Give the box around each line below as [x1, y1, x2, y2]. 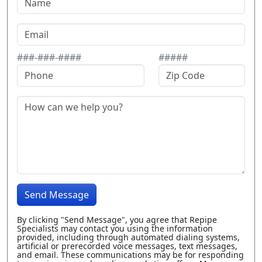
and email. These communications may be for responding [17, 249, 244, 260]
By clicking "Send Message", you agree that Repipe [17, 214, 217, 225]
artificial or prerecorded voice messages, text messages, [17, 240, 237, 251]
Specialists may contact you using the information [17, 223, 213, 234]
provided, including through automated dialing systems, [17, 232, 240, 243]
